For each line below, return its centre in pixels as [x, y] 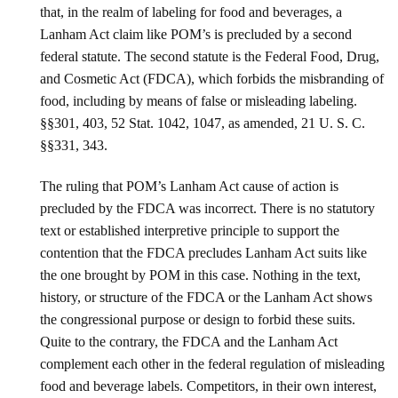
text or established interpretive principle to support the [190, 230]
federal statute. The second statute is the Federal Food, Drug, [210, 57]
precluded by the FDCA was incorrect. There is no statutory [207, 208]
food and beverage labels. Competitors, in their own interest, [208, 386]
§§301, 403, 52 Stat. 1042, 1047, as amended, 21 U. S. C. [203, 123]
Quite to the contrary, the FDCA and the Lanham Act [189, 341]
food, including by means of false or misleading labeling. [199, 101]
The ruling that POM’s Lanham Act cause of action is [189, 186]
